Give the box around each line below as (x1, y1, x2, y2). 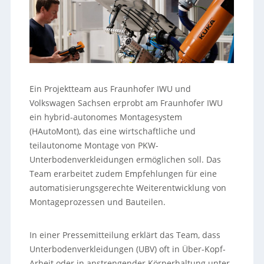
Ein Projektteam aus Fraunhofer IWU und (29, 83, 192, 94)
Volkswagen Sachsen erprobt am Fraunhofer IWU (29, 97, 223, 108)
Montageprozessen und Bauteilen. (29, 196, 166, 207)
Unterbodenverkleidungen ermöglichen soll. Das (29, 154, 222, 165)
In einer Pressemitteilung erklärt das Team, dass (29, 229, 221, 240)
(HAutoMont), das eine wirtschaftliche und (29, 126, 196, 137)
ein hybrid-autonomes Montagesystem (29, 111, 183, 123)
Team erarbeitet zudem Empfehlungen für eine (29, 168, 217, 179)
